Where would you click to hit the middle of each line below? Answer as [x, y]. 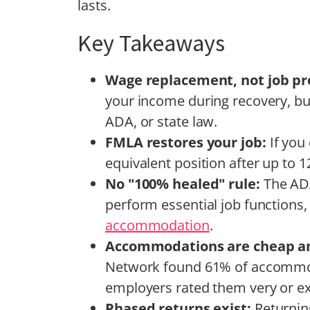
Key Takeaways [151, 43]
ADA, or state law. [162, 121]
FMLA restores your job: [188, 142]
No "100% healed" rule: [184, 183]
